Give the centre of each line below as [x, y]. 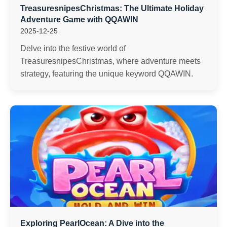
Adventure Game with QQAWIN [79, 20]
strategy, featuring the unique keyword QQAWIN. [107, 74]
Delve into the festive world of [73, 48]
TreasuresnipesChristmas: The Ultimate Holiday [112, 8]
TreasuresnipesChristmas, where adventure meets [110, 61]
